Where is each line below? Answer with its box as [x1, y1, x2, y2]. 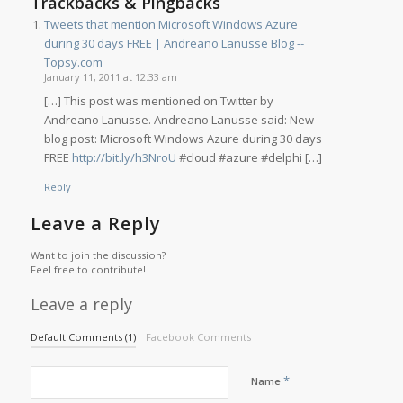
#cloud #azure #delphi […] [175, 149, 322, 166]
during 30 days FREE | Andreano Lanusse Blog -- [43, 35, 304, 52]
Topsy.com [43, 54, 103, 71]
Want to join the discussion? [30, 248, 166, 263]
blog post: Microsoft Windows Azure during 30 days [43, 130, 322, 148]
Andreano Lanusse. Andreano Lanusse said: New [43, 112, 314, 129]
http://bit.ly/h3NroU [71, 149, 176, 166]
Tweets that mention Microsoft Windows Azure [43, 16, 298, 33]
